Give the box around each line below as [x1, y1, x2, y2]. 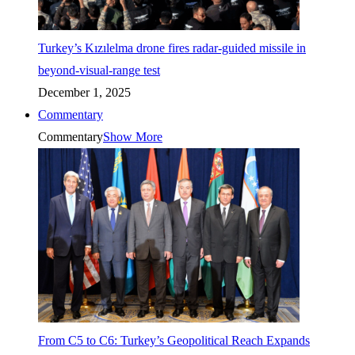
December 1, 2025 [38, 86, 131, 99]
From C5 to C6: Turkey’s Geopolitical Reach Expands [38, 334, 310, 347]
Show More [103, 130, 162, 143]
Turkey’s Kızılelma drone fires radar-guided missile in [38, 41, 306, 55]
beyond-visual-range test [38, 63, 160, 77]
